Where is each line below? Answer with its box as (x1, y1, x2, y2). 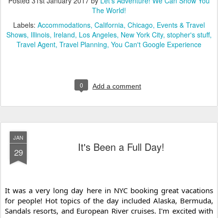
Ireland (54, 29, 75, 39)
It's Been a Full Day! (78, 139, 164, 154)
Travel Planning (59, 39, 107, 49)
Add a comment (92, 82, 141, 90)
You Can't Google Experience (111, 39, 201, 49)
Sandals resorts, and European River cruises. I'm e (5, 205, 176, 216)
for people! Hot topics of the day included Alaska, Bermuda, (5, 195, 213, 205)
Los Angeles (79, 29, 117, 39)
